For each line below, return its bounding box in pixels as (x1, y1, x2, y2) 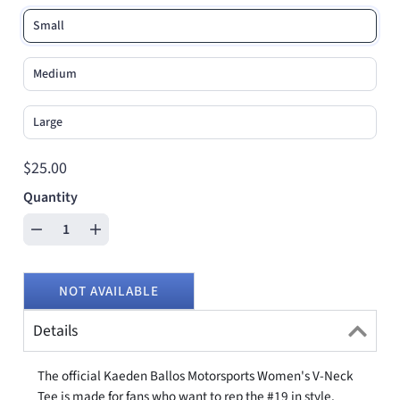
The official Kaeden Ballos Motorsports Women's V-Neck (37, 366, 354, 387)
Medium (32, 65, 77, 84)
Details (32, 320, 78, 343)
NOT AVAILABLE (58, 281, 159, 302)
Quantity (22, 187, 78, 208)
